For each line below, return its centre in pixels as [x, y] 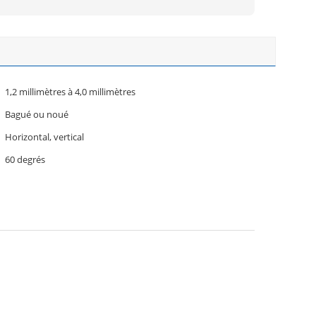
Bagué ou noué [37, 114]
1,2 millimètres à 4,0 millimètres [70, 92]
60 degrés [25, 159]
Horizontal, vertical [44, 137]
